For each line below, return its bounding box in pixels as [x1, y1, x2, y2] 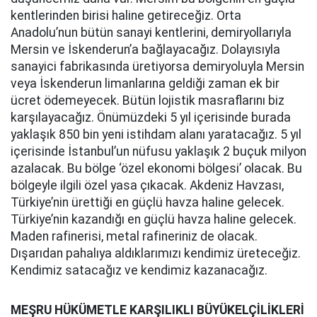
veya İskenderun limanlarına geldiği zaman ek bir [11, 76, 279, 91]
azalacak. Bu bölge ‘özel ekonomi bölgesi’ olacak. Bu [11, 161, 302, 175]
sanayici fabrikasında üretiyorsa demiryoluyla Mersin [11, 59, 304, 74]
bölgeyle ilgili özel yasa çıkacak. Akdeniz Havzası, [11, 178, 284, 192]
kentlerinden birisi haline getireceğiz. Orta [11, 8, 241, 23]
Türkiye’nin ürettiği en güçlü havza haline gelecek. [11, 195, 284, 209]
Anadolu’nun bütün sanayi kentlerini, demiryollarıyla [11, 25, 292, 40]
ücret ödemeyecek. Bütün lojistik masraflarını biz [11, 93, 284, 108]
